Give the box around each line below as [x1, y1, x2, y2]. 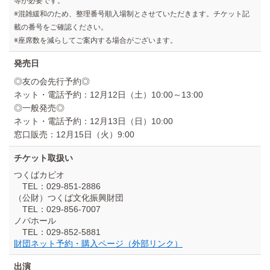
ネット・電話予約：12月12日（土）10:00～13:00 [14, 90, 203, 100]
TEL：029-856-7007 [22, 204, 101, 215]
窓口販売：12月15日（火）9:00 [14, 130, 134, 140]
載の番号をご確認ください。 [14, 23, 108, 32]
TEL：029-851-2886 [22, 181, 101, 192]
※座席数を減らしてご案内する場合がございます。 [14, 36, 177, 45]
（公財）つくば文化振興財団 [14, 193, 124, 203]
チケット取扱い [14, 153, 73, 163]
